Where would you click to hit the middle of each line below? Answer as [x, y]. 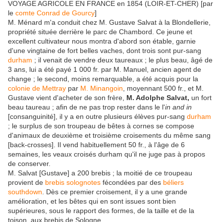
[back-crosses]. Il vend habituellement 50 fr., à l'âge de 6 [96, 144]
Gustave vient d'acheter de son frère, [67, 97]
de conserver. [29, 163]
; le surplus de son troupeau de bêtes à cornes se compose [101, 126]
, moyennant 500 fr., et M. [163, 88]
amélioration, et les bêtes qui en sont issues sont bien [92, 201]
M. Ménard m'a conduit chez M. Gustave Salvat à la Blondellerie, [109, 22]
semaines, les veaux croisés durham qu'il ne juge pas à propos [107, 154]
